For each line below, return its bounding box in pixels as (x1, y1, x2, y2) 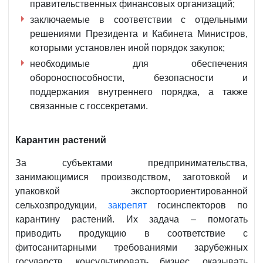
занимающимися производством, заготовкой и (15, 172, 248, 183)
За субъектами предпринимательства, (15, 158, 248, 168)
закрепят (107, 200, 147, 211)
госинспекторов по (146, 200, 248, 211)
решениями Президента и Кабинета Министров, (30, 29, 248, 39)
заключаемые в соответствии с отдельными (30, 15, 248, 25)
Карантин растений (15, 135, 106, 146)
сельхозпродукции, (15, 200, 108, 211)
